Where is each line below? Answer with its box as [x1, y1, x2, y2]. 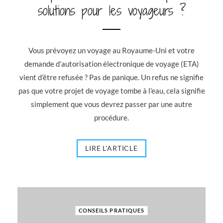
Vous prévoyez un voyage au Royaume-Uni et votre [28, 46, 195, 55]
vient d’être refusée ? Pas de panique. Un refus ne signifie [19, 73, 204, 82]
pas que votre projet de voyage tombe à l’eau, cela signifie [18, 86, 205, 95]
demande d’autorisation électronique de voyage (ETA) [24, 59, 199, 68]
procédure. [94, 113, 129, 122]
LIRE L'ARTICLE [85, 144, 138, 152]
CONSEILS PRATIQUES [78, 207, 145, 214]
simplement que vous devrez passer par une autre [31, 100, 192, 109]
